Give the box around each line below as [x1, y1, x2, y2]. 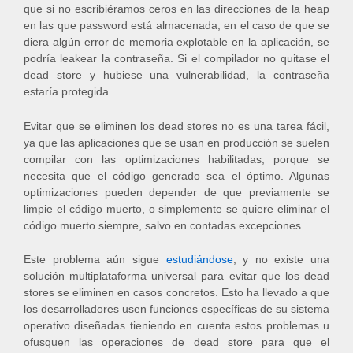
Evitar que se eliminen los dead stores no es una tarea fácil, [24, 119, 329, 132]
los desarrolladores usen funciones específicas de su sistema [24, 303, 329, 316]
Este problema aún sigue [24, 253, 166, 266]
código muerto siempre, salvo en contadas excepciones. [24, 218, 304, 232]
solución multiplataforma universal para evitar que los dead [24, 269, 329, 283]
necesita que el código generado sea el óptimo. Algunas [24, 169, 329, 182]
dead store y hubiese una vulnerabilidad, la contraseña [24, 69, 329, 82]
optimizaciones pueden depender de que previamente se [24, 185, 329, 199]
